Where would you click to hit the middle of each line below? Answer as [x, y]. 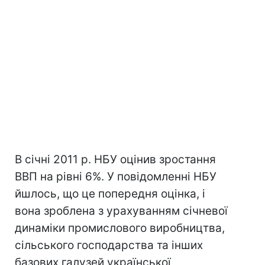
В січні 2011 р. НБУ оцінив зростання [115, 159]
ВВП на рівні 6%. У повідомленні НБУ [116, 177]
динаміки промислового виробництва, [120, 228]
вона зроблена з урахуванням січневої [121, 211]
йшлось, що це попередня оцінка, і [110, 194]
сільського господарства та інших [109, 245]
